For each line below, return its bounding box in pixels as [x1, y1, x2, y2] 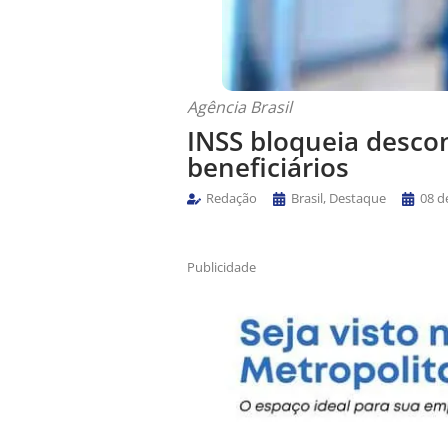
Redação [206, 189, 257, 208]
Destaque [329, 189, 386, 208]
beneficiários [187, 148, 349, 185]
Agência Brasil [187, 96, 292, 118]
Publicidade [187, 258, 256, 277]
